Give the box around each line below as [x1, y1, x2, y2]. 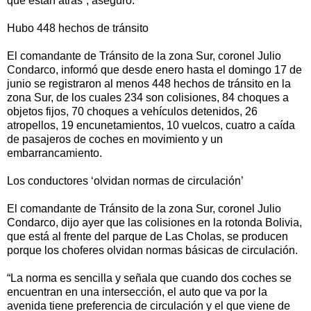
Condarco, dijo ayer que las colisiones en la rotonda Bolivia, [7, 217, 302, 229]
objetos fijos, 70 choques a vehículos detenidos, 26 [7, 106, 258, 118]
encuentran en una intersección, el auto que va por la [7, 286, 267, 299]
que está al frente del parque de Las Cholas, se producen [7, 230, 288, 243]
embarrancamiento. [7, 147, 102, 160]
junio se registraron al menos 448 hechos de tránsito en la [7, 78, 291, 90]
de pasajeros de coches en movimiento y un [7, 133, 223, 146]
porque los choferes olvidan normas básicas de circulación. [7, 244, 298, 257]
